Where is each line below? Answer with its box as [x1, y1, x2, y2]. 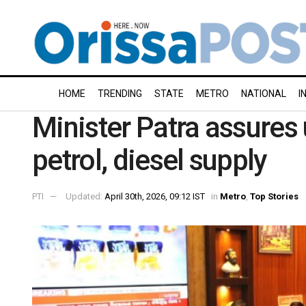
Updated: [66, 191, 105, 201]
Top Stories [250, 191, 298, 201]
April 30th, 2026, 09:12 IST [105, 191, 205, 201]
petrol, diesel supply [32, 143, 267, 177]
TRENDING [98, 88, 142, 99]
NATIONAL [241, 88, 286, 99]
